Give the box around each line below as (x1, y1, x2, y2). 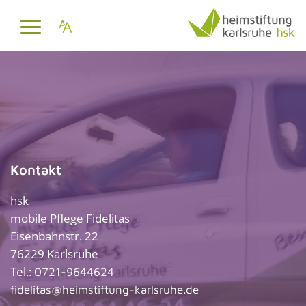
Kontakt (10, 161, 61, 178)
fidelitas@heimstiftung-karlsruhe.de (10, 282, 199, 296)
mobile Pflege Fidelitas (10, 210, 130, 226)
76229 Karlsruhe (10, 245, 98, 262)
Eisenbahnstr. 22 (10, 227, 98, 244)
